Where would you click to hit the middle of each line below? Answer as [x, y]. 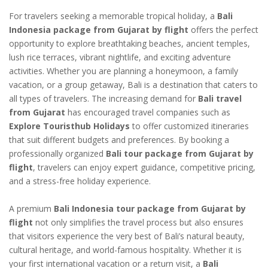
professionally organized [57, 153]
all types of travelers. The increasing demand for [103, 98]
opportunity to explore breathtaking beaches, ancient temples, [130, 43]
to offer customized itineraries [189, 126]
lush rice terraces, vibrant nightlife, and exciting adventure [120, 57]
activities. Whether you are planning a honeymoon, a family [124, 71]
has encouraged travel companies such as [148, 112]
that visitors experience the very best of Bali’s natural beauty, [127, 236]
